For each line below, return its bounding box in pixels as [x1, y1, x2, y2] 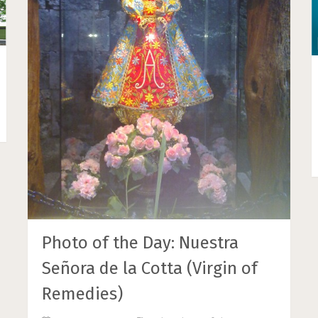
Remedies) [42, 284, 124, 305]
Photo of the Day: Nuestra [42, 233, 239, 253]
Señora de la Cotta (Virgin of [42, 258, 258, 279]
